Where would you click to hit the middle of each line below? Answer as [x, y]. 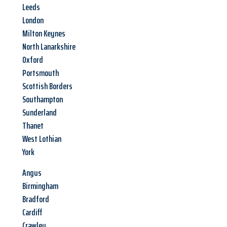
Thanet [33, 126]
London [33, 21]
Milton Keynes [44, 34]
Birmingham [40, 186]
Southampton [43, 100]
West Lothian [42, 139]
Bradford [36, 199]
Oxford [33, 60]
